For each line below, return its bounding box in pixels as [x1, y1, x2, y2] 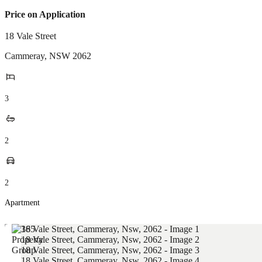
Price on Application [5, 9, 85, 19]
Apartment [5, 198, 40, 207]
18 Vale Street [5, 31, 56, 41]
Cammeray [5, 51, 44, 61]
